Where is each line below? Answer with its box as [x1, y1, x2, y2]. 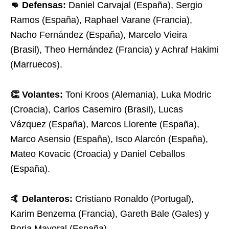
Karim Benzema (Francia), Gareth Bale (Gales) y [10, 209, 209, 219]
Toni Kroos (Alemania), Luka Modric [63, 89, 211, 100]
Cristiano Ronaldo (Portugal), [73, 194, 194, 204]
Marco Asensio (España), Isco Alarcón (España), [10, 134, 208, 144]
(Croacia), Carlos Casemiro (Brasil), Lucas [10, 104, 183, 114]
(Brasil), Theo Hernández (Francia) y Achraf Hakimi [10, 44, 219, 55]
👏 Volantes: [10, 89, 63, 100]
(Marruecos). [10, 59, 62, 70]
